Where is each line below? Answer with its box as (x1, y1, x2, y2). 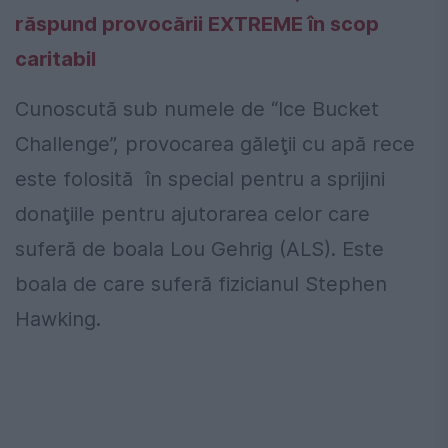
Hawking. (15, 307, 101, 332)
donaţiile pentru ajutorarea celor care (15, 202, 370, 227)
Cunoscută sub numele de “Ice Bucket (15, 97, 379, 122)
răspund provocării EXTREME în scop (15, 12, 379, 37)
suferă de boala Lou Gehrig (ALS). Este (15, 237, 384, 262)
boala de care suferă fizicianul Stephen (15, 272, 387, 297)
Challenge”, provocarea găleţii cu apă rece (15, 132, 415, 157)
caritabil (15, 47, 96, 72)
